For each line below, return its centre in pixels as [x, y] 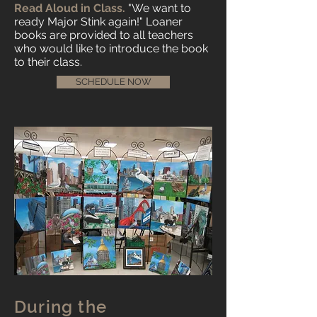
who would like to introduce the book [111, 48]
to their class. [48, 62]
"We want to [160, 8]
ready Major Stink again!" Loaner [98, 22]
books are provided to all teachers [104, 35]
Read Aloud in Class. [71, 8]
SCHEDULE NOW [113, 82]
